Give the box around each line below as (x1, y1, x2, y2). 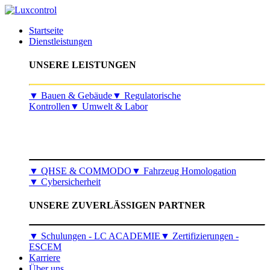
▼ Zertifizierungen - (160, 230, 239, 241)
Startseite (29, 25, 63, 36)
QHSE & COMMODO (39, 166, 131, 177)
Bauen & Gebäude (39, 90, 112, 101)
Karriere (29, 252, 60, 263)
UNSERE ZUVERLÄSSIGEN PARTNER (29, 200, 206, 211)
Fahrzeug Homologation (141, 166, 236, 177)
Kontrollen (29, 101, 70, 111)
